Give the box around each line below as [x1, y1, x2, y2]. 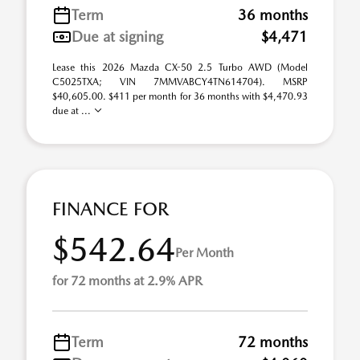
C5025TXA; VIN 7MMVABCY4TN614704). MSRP [52, 76, 308, 88]
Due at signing [72, 28, 163, 45]
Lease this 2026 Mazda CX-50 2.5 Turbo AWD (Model [52, 62, 308, 73]
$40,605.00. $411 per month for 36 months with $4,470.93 [52, 91, 308, 102]
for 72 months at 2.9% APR [52, 273, 202, 288]
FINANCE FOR [52, 198, 169, 220]
